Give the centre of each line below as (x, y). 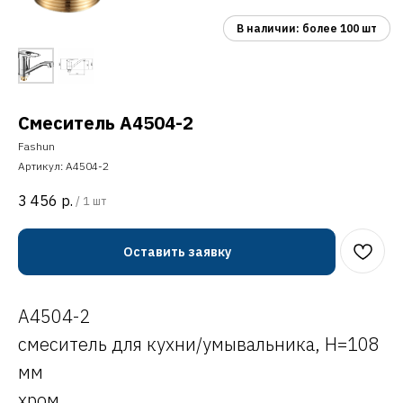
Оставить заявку (177, 251)
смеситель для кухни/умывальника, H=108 (199, 344)
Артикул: (42, 166)
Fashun (36, 146)
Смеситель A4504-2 (106, 123)
